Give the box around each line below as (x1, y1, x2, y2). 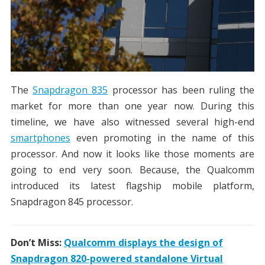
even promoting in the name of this (70, 131, 255, 145)
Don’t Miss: (10, 236, 64, 250)
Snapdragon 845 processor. (10, 195, 133, 209)
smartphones (10, 131, 70, 145)
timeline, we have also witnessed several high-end (10, 115, 255, 129)
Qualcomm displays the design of (63, 236, 223, 250)
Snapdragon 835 (33, 83, 108, 97)
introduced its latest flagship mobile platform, (10, 179, 255, 193)
